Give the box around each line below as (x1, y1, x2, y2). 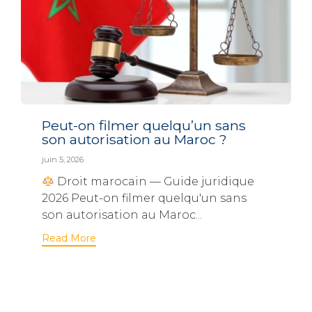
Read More (42, 232, 96, 245)
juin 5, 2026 (42, 155, 84, 165)
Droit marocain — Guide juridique (54, 175, 255, 189)
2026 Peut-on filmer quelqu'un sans (42, 192, 247, 205)
